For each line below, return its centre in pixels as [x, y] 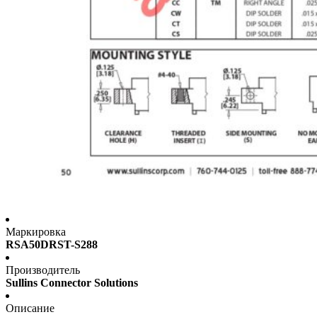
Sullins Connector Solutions [72, 283]
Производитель [43, 270]
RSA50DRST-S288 [52, 245]
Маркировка [36, 232]
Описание [30, 309]
